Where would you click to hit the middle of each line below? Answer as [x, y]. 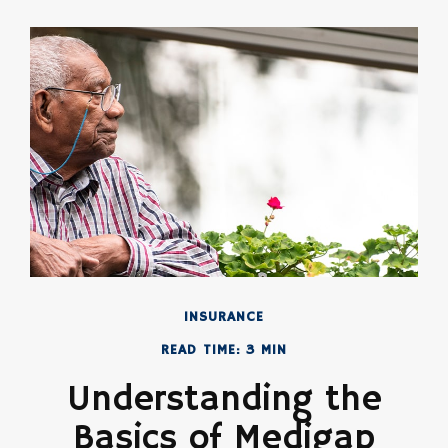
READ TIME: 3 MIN [224, 349]
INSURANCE [224, 316]
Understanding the [224, 400]
